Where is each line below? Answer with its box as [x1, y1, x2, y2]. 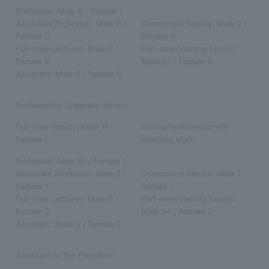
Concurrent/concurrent [141, 121, 229, 131]
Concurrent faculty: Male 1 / [141, 168, 246, 178]
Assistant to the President [16, 250, 114, 260]
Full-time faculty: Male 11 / [16, 121, 114, 131]
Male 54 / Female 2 [141, 206, 213, 216]
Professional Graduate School [16, 100, 127, 110]
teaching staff [141, 134, 193, 144]
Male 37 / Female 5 [141, 56, 213, 66]
